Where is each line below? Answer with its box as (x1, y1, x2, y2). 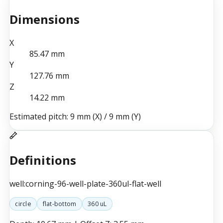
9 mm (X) (70, 111, 102, 122)
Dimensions (9, 11, 80, 28)
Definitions (9, 152, 76, 169)
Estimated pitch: (9, 111, 70, 122)
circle (15, 200, 31, 209)
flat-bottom (42, 200, 77, 209)
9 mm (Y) (109, 111, 141, 122)
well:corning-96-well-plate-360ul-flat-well (9, 178, 161, 190)
